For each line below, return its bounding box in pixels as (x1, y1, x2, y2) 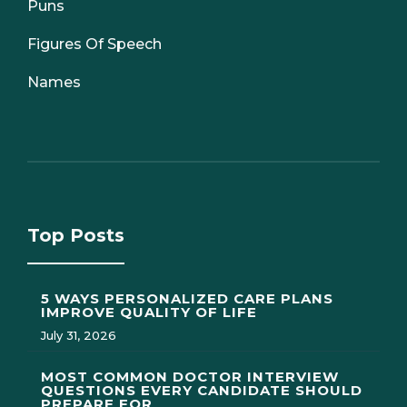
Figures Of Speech (27, 35, 162, 54)
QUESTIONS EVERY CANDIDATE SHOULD (41, 382, 362, 400)
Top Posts (27, 224, 124, 247)
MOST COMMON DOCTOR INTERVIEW (41, 368, 339, 386)
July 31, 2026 (41, 328, 116, 343)
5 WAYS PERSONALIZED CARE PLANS (41, 290, 333, 308)
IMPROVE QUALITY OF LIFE (41, 303, 257, 322)
